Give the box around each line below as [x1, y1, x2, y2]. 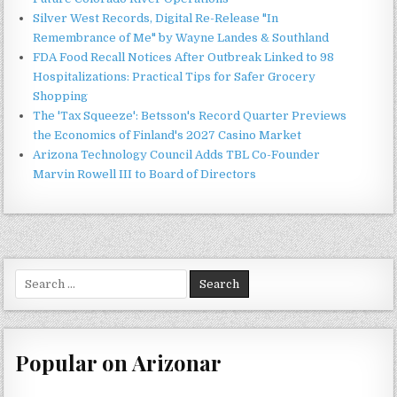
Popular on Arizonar [15, 348, 222, 378]
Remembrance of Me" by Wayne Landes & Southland [33, 30, 330, 44]
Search [14, 269, 55, 284]
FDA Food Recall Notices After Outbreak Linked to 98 [33, 50, 335, 64]
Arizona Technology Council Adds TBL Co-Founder [33, 147, 321, 161]
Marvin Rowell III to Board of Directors [33, 167, 257, 181]
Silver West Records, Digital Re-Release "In [33, 11, 279, 25]
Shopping [33, 89, 89, 103]
